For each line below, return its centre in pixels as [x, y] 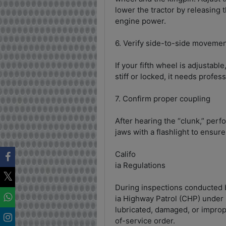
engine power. [140, 21]
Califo [125, 154]
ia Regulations [140, 165]
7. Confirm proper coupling [163, 98]
